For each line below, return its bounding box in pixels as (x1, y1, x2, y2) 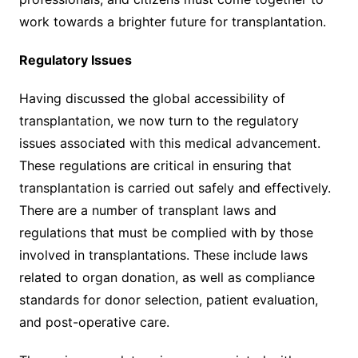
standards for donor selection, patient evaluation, (18, 291, 318, 308)
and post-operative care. (18, 313, 169, 330)
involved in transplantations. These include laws (18, 246, 308, 263)
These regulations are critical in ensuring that (18, 157, 292, 173)
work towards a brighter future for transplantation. (18, 13, 326, 30)
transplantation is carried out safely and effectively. (18, 179, 331, 196)
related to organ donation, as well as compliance (18, 268, 315, 285)
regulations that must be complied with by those (18, 224, 313, 241)
